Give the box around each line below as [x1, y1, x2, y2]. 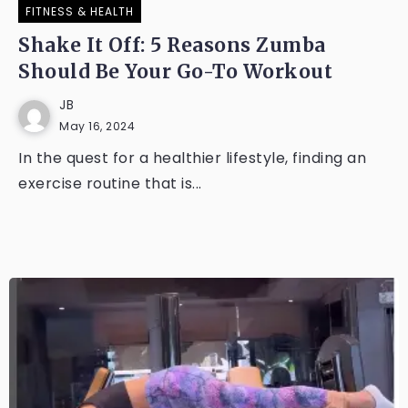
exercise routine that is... [18, 173, 202, 194]
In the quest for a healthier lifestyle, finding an [18, 148, 366, 168]
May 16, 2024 [59, 118, 135, 134]
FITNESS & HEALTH [25, 4, 134, 19]
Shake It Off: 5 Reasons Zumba [18, 34, 326, 57]
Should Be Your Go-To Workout [18, 60, 332, 84]
